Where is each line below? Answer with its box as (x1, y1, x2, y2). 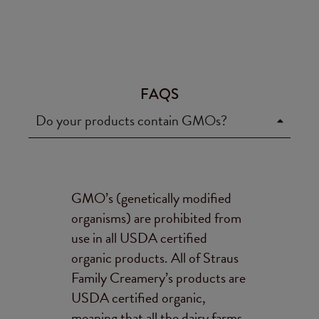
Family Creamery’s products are (71, 267, 246, 288)
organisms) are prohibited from (71, 207, 241, 229)
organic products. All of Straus (71, 247, 239, 268)
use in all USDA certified (71, 227, 207, 249)
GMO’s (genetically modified (71, 187, 231, 209)
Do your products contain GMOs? (36, 110, 227, 131)
